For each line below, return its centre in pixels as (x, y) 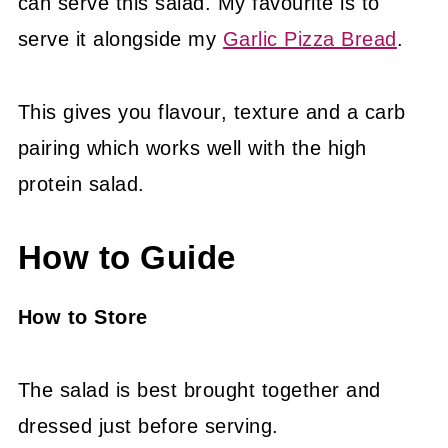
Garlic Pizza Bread (309, 39)
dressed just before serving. (148, 426)
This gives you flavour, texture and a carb (211, 112)
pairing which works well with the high (192, 148)
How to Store (82, 317)
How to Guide (126, 258)
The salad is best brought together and (199, 390)
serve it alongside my (120, 39)
